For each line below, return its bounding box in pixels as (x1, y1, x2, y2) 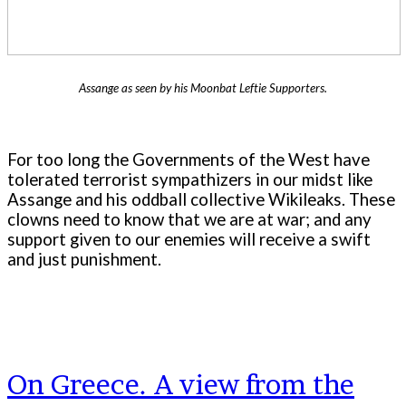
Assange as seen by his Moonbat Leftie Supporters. (79, 80, 327, 95)
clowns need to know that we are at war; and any (7, 208, 372, 229)
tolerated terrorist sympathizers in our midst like (7, 169, 372, 189)
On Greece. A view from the (7, 368, 354, 401)
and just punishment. (7, 248, 161, 269)
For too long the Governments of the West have (7, 149, 370, 169)
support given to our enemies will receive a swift (7, 228, 371, 249)
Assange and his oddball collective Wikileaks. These (7, 188, 395, 209)
